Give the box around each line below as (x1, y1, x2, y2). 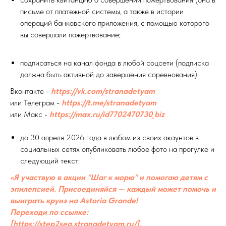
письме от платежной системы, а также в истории (20, 7, 184, 16)
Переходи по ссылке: (10, 207, 88, 217)
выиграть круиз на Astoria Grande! (10, 196, 138, 205)
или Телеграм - (10, 98, 62, 107)
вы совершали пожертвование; (20, 30, 121, 39)
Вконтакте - (10, 86, 51, 96)
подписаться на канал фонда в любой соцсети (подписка (20, 58, 209, 68)
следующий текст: (20, 156, 80, 165)
